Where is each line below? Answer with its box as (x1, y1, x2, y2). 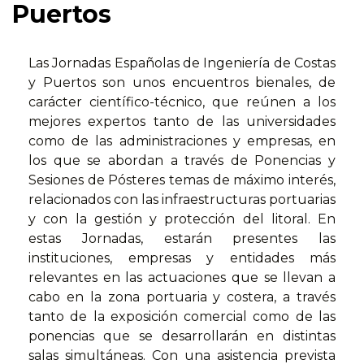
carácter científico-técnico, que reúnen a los (28, 94, 336, 110)
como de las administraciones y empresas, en (28, 133, 336, 149)
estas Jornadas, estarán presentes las (28, 231, 336, 247)
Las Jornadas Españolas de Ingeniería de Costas (28, 55, 336, 71)
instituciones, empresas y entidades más (28, 250, 336, 266)
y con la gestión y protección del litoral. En (28, 211, 336, 227)
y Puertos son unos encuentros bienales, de (28, 75, 336, 91)
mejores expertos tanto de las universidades (28, 114, 336, 130)
